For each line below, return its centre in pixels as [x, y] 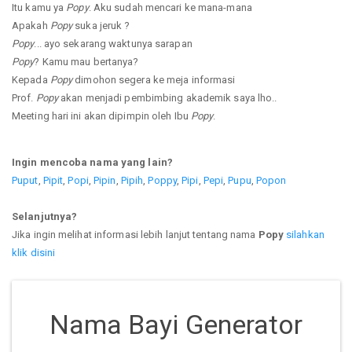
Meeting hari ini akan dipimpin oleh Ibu [101, 115]
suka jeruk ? [101, 25]
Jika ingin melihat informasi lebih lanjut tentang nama [135, 234]
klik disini [34, 252]
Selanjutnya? [45, 216]
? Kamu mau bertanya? [86, 61]
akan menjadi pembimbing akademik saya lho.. [168, 97]
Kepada [31, 79]
